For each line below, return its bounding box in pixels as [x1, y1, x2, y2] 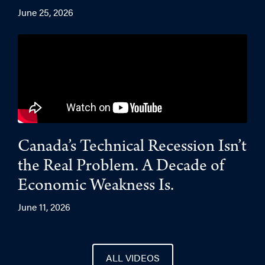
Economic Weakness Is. [18, 178, 174, 196]
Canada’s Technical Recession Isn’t [18, 139, 247, 157]
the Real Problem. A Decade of [18, 159, 224, 176]
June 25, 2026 [18, 5, 73, 19]
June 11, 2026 [18, 200, 70, 214]
